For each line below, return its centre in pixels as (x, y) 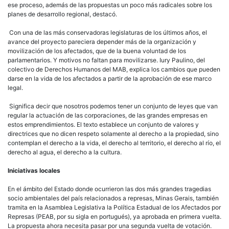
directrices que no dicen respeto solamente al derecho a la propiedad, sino (113, 133)
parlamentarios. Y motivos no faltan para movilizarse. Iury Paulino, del (106, 60)
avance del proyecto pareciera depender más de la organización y (102, 41)
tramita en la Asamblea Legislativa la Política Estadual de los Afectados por (114, 207)
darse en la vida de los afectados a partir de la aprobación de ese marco (110, 78)
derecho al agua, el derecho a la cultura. (65, 152)
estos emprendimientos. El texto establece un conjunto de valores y (103, 124)
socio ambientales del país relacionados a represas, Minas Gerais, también (113, 198)
